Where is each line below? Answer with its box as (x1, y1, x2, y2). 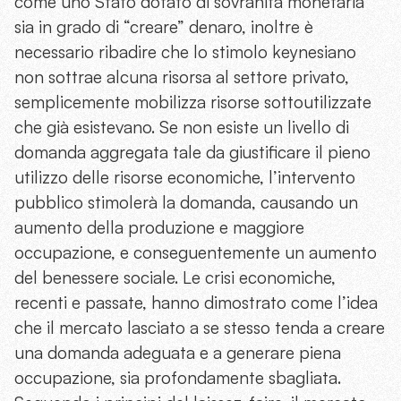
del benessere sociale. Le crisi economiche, (14, 267, 336, 288)
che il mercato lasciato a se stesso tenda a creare (14, 317, 385, 338)
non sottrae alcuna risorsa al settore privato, (14, 66, 349, 88)
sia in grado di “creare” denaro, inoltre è (14, 16, 313, 38)
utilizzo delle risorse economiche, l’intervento (14, 166, 355, 188)
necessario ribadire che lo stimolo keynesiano (14, 41, 356, 63)
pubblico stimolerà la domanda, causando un (14, 192, 358, 213)
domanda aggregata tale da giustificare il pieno (14, 141, 371, 163)
